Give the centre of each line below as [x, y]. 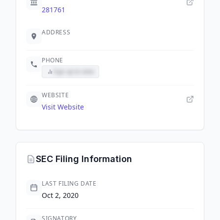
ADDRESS [56, 32]
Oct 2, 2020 [60, 195]
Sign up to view [73, 71]
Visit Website [63, 107]
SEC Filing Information [84, 159]
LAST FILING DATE [69, 183]
